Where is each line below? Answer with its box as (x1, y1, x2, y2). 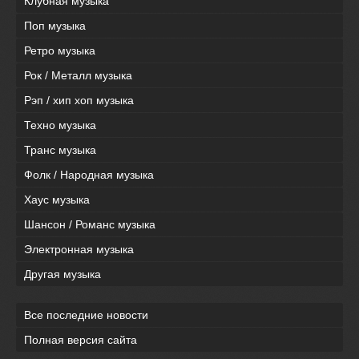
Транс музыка (24, 143, 96, 157)
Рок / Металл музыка (24, 69, 132, 83)
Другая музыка (24, 268, 101, 281)
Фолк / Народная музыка (24, 168, 154, 182)
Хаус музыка (24, 193, 90, 207)
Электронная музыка (24, 243, 134, 256)
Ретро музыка (24, 44, 95, 58)
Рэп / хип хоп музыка (24, 94, 134, 107)
